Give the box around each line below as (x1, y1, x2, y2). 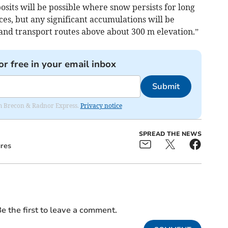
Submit (152, 81, 180, 93)
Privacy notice (80, 102, 122, 110)
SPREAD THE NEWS (138, 130, 202, 138)
